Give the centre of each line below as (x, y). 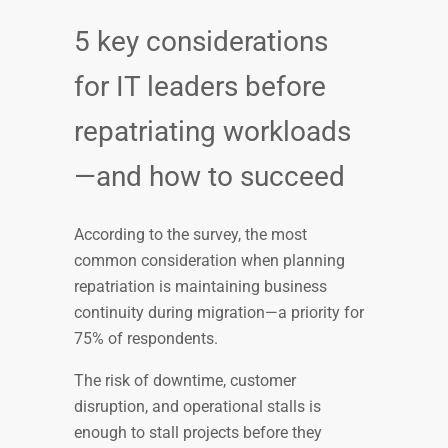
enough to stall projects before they (198, 433)
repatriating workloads (212, 131)
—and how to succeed (213, 176)
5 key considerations (201, 41)
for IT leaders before (200, 86)
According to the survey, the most (190, 235)
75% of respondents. (146, 339)
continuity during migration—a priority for (219, 313)
